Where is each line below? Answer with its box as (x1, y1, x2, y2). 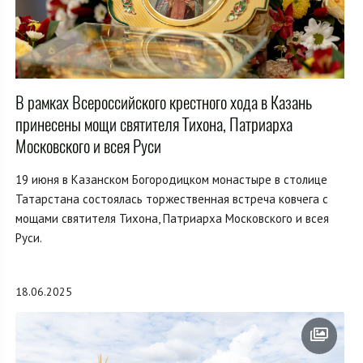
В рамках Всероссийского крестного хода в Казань (15, 91, 312, 115)
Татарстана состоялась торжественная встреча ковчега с (15, 191, 328, 207)
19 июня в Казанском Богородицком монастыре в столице (15, 172, 327, 188)
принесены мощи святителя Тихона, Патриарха (15, 113, 293, 137)
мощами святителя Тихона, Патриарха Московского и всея (15, 211, 329, 227)
